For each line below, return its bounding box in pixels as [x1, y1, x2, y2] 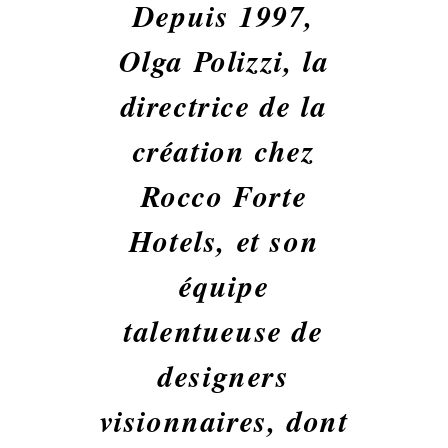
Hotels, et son [128, 220, 320, 262]
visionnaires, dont [99, 400, 349, 442]
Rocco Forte [140, 175, 308, 217]
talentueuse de [124, 310, 324, 352]
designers [158, 355, 290, 397]
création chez [132, 130, 316, 172]
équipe [178, 265, 270, 307]
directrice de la [120, 85, 328, 127]
